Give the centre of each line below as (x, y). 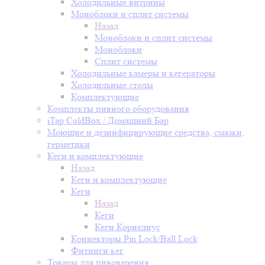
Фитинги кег (97, 251)
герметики (69, 144)
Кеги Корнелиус (127, 227)
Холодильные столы (112, 85)
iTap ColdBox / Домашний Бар (108, 120)
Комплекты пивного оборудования (118, 109)
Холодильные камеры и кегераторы (143, 73)
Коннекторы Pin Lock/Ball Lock (134, 239)
